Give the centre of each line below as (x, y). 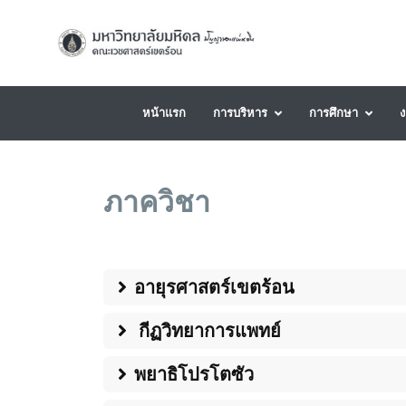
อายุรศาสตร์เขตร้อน (214, 287)
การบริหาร (240, 113)
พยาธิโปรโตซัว (194, 374)
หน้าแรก (164, 113)
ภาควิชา (157, 201)
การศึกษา (333, 113)
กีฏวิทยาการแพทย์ (208, 331)
